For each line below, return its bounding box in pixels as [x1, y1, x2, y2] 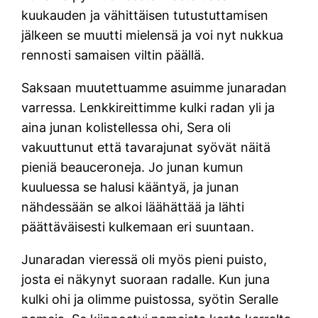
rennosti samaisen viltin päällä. [21, 47, 209, 62]
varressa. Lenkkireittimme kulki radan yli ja [21, 99, 275, 115]
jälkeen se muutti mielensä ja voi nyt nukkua [21, 27, 284, 43]
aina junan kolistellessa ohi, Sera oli [21, 119, 231, 135]
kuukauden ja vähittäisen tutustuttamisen [21, 7, 269, 23]
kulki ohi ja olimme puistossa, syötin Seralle [21, 291, 279, 307]
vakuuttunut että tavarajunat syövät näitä [21, 139, 271, 155]
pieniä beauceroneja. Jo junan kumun [21, 159, 244, 175]
